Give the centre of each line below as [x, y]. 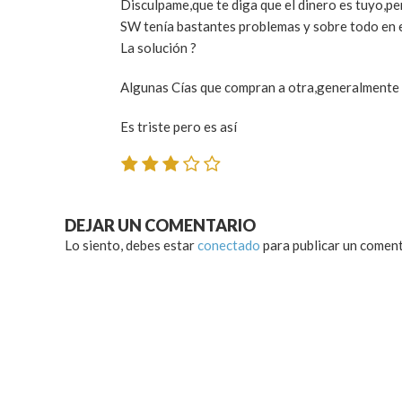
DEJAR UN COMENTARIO [160, 225]
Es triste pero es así [179, 127]
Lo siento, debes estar [131, 245]
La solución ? [158, 48]
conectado [229, 245]
